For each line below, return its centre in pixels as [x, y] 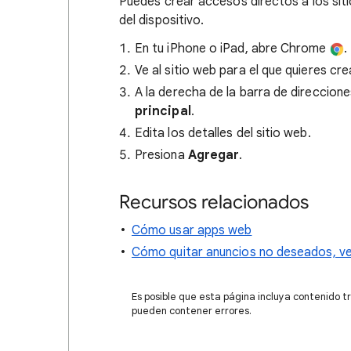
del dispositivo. [162, 20]
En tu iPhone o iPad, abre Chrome [232, 49]
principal [163, 111]
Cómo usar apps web [192, 230]
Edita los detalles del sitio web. [223, 133]
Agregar [213, 155]
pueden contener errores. [192, 311]
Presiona [161, 155]
